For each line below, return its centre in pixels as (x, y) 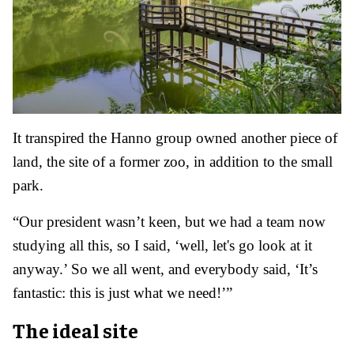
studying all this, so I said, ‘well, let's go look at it (162, 246)
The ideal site (75, 330)
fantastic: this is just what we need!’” (122, 293)
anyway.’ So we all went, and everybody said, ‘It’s (165, 269)
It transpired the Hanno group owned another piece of (175, 138)
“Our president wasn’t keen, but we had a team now (169, 222)
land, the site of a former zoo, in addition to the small (173, 162)
